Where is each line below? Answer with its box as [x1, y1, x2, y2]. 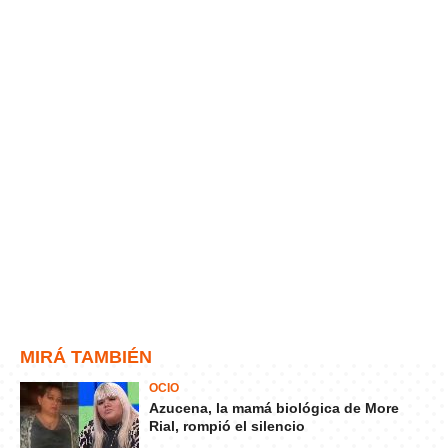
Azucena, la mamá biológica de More [149, 400, 399, 416]
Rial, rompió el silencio [149, 418, 305, 434]
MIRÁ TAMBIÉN [20, 347, 152, 367]
